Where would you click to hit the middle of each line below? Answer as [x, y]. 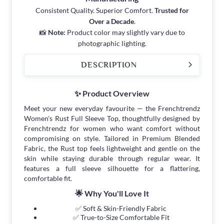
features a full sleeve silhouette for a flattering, [112, 168]
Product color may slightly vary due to [125, 32]
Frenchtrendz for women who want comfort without [112, 128]
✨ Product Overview [112, 93]
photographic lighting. [112, 43]
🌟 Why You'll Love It [112, 193]
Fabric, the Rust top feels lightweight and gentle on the [112, 148]
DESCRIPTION [109, 65]
